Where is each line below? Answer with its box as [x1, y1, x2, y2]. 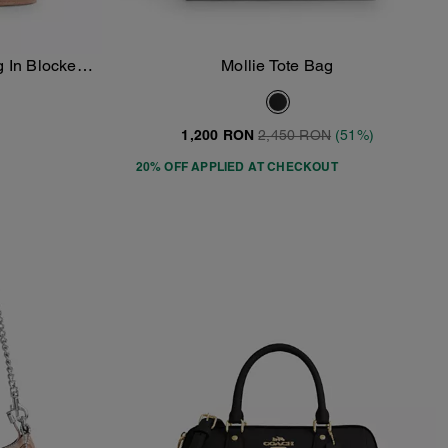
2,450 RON [258, 126, 332, 143]
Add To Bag [243, 69, 335, 84]
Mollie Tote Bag [221, 55, 335, 75]
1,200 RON [181, 126, 255, 143]
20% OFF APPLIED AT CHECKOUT [135, 158, 338, 174]
